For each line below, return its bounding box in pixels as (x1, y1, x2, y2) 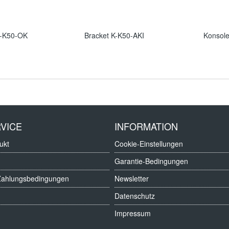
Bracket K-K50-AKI (84, 30, 145, 40)
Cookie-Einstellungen (114, 139, 183, 149)
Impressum (114, 208, 151, 218)
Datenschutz (114, 191, 155, 201)
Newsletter (114, 173, 149, 184)
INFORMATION (114, 120, 178, 133)
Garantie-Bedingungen (114, 156, 188, 166)
